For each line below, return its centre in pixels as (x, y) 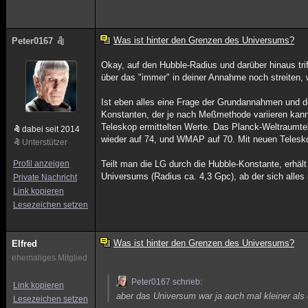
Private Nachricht (45, 177)
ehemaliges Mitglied (49, 258)
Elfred (24, 244)
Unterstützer (45, 142)
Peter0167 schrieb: (167, 282)
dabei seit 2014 (51, 129)
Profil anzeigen (41, 164)
